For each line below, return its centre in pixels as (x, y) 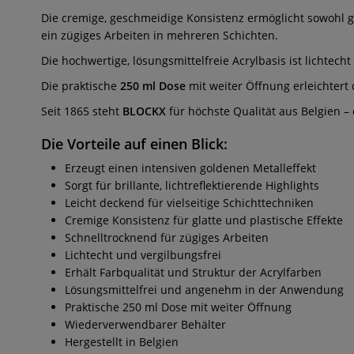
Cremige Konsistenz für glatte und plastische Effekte (204, 220)
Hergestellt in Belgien (122, 342)
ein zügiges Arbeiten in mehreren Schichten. (160, 35)
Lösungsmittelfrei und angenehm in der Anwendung (204, 290)
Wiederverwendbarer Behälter (145, 324)
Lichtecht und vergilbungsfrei (143, 255)
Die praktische (79, 86)
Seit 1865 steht (82, 111)
